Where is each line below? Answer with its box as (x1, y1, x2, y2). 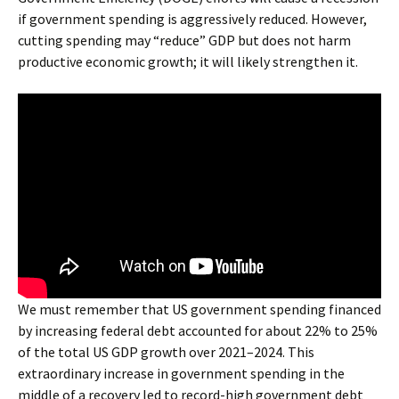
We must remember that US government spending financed (18, 299, 381, 318)
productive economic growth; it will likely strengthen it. (18, 53, 358, 70)
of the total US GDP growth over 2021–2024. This (18, 342, 314, 361)
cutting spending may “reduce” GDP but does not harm (18, 31, 351, 49)
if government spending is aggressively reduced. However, (18, 10, 367, 28)
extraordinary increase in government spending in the (18, 363, 345, 382)
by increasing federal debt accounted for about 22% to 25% (18, 321, 378, 339)
